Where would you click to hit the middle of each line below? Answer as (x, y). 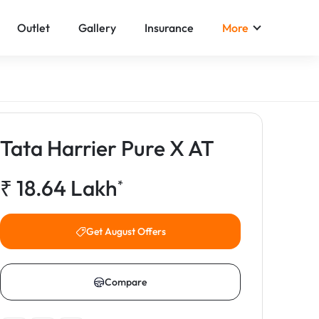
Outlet (33, 27)
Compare (126, 282)
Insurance (169, 27)
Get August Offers (126, 231)
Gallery (97, 27)
